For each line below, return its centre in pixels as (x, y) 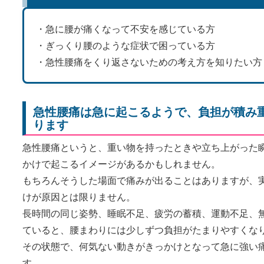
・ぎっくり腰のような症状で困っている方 (126, 45)
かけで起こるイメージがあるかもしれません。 (121, 164)
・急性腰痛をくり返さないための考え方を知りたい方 (149, 62)
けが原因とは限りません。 (79, 197)
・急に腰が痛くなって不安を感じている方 (126, 29)
